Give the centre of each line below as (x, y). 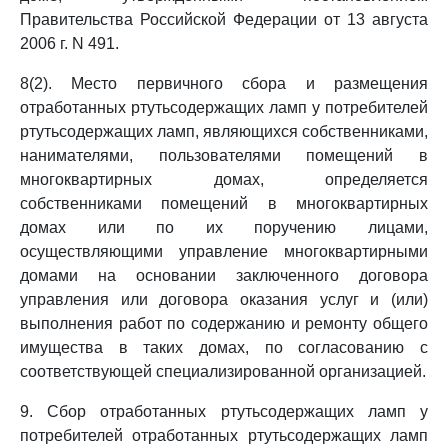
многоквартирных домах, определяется (224, 179)
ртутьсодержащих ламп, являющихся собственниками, (224, 131)
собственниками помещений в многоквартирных (224, 203)
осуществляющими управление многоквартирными (224, 251)
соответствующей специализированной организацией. (223, 371)
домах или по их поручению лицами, (224, 227)
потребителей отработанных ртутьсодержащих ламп (224, 435)
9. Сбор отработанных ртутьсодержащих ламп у (224, 411)
